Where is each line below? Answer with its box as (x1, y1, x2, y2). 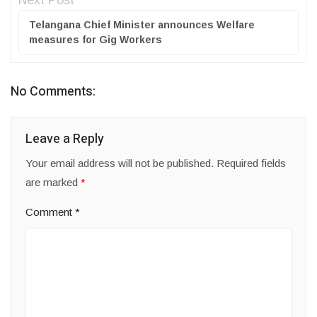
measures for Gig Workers (29, 34, 162, 46)
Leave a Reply (25, 129, 104, 149)
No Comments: (11, 82, 96, 102)
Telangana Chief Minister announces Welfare (29, 19, 255, 31)
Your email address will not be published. (25, 157, 214, 170)
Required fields (217, 157, 286, 170)
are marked (25, 176, 81, 189)
